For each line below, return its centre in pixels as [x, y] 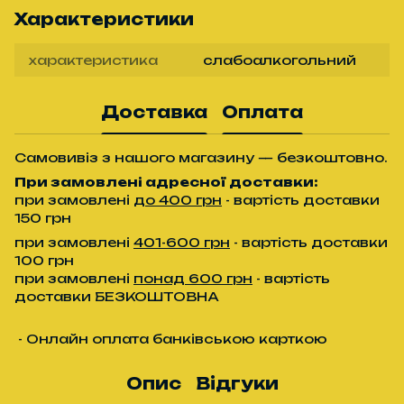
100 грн [44, 260]
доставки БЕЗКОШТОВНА [117, 296]
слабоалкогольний [280, 60]
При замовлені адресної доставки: [166, 181]
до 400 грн [178, 199]
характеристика [93, 60]
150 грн [43, 217]
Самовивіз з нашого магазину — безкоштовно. [201, 157]
